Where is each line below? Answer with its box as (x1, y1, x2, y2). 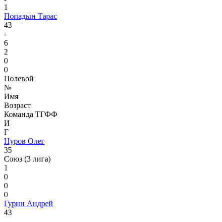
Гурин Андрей (4, 199, 53, 208)
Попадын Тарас (4, 12, 57, 21)
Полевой (4, 74, 34, 83)
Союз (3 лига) (4, 155, 51, 164)
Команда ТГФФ (4, 110, 57, 119)
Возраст (4, 101, 31, 110)
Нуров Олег (4, 137, 45, 146)
